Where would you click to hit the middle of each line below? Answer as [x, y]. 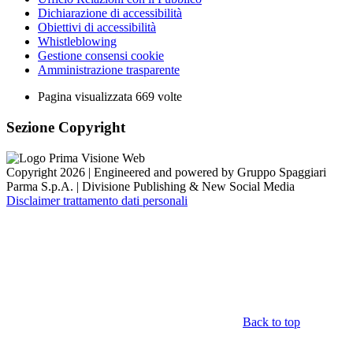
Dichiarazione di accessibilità [110, 13]
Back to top [271, 321]
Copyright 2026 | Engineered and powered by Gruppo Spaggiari [166, 172]
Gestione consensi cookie [101, 56]
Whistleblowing [77, 42]
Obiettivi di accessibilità [97, 28]
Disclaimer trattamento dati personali [97, 200]
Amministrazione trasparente [109, 70]
